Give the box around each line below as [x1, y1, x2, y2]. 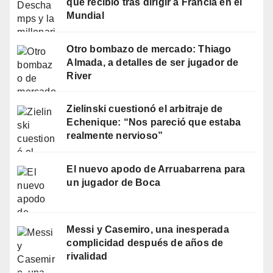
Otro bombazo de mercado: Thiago [66, 43, 232, 54]
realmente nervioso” [66, 130, 163, 141]
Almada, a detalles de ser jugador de [66, 57, 239, 68]
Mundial [66, 10, 104, 21]
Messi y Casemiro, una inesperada [66, 224, 229, 235]
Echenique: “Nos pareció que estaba [66, 117, 241, 128]
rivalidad [66, 251, 108, 262]
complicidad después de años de [66, 238, 224, 249]
